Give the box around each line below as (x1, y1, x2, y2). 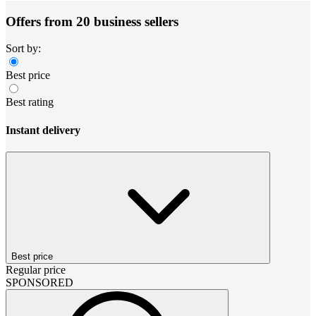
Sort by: (6, 42, 41, 55)
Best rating (6, 96, 54, 109)
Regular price (6, 263, 66, 276)
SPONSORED (6, 276, 73, 288)
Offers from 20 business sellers (6, 13, 178, 29)
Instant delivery (6, 123, 80, 136)
